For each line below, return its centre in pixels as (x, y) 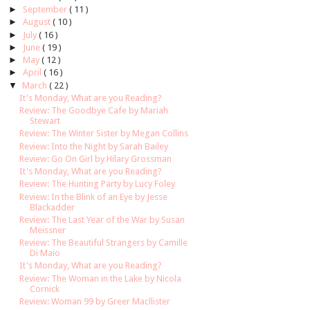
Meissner (48, 230)
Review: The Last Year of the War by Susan (102, 219)
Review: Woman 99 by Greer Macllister (95, 301)
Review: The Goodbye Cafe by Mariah (94, 111)
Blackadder (53, 207)
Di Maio (45, 253)
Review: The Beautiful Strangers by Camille (104, 243)
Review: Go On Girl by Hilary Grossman (96, 158)
